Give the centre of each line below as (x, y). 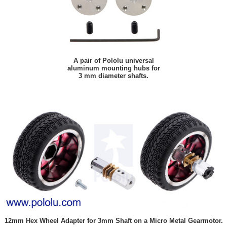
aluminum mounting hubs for (113, 68)
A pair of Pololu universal (113, 61)
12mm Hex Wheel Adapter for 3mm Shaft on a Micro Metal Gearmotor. (113, 221)
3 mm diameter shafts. (113, 76)
